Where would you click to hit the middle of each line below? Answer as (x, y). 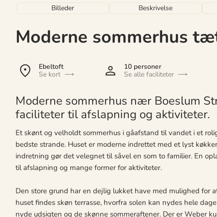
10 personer (142, 66)
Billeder (63, 8)
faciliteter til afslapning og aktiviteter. (113, 114)
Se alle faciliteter (149, 74)
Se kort (50, 74)
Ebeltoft (51, 66)
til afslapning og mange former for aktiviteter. (89, 167)
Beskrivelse (156, 8)
